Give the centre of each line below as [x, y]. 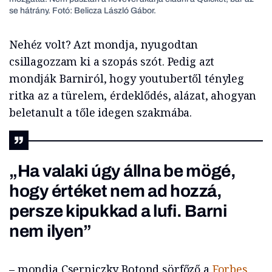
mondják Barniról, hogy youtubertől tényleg [127, 78]
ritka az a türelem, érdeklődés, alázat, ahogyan [133, 95]
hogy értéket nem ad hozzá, [116, 191]
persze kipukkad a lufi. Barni [118, 211]
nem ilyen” [51, 231]
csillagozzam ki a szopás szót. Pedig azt [112, 61]
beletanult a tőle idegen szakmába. [101, 112]
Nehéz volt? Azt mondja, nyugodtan [104, 44]
